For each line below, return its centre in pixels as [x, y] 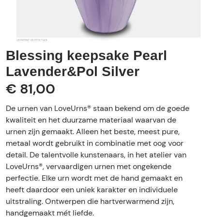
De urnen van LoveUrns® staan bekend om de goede [98, 108]
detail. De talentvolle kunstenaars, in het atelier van [96, 155]
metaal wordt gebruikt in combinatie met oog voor [95, 143]
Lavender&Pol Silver [73, 71]
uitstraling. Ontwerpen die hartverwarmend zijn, [90, 201]
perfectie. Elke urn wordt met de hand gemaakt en [94, 178]
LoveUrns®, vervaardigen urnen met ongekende [89, 166]
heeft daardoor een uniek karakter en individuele [92, 190]
